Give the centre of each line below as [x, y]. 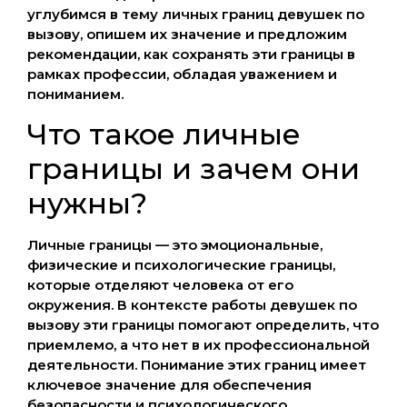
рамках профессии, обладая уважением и [182, 74]
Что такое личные [164, 134]
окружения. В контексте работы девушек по [192, 305]
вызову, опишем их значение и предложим [187, 34]
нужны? [87, 203]
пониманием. [75, 94]
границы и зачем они [194, 169]
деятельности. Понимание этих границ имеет [197, 365]
